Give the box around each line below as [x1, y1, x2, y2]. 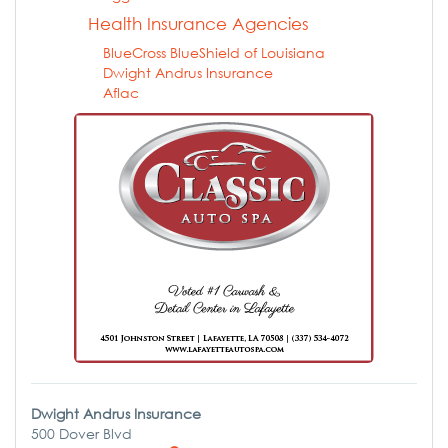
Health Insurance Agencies [88, 12, 309, 34]
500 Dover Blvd [31, 424, 132, 442]
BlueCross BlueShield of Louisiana [103, 43, 325, 61]
